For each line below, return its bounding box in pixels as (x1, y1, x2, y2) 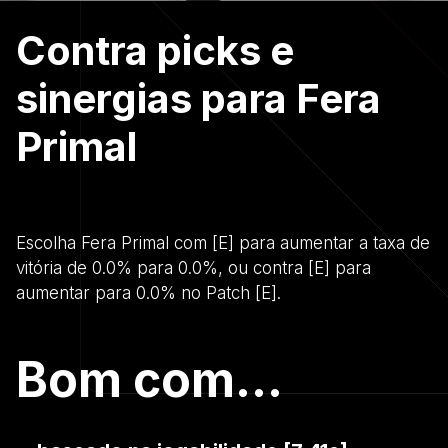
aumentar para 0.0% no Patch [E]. (16, 282, 281, 303)
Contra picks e (16, 25, 294, 75)
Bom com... (16, 349, 283, 409)
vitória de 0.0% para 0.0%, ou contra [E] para (16, 257, 371, 278)
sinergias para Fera (16, 73, 381, 123)
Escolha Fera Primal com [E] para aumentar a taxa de (16, 232, 430, 253)
